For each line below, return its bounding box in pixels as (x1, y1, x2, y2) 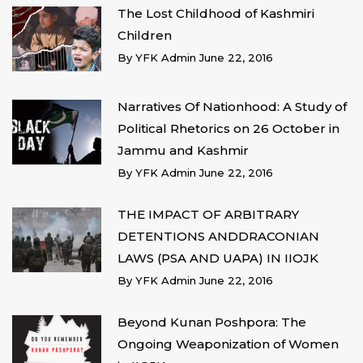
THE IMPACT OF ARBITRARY (117, 206, 299, 222)
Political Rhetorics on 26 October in (117, 120, 340, 136)
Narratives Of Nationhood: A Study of (117, 98, 347, 114)
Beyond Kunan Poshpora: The (117, 314, 306, 330)
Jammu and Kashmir (117, 142, 249, 158)
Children (117, 27, 172, 43)
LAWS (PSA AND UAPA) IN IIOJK (117, 250, 318, 266)
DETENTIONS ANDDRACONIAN (117, 228, 319, 244)
